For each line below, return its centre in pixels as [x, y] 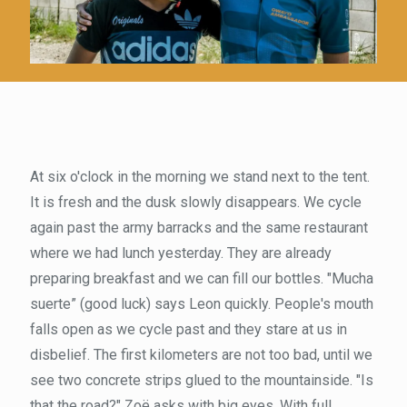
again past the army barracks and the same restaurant [199, 228]
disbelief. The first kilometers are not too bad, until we [201, 355]
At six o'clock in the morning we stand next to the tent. [200, 177]
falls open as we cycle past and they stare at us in [189, 330]
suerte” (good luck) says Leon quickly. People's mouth [202, 304]
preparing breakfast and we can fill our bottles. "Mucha [202, 279]
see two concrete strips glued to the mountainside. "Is [202, 381]
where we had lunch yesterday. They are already [181, 253]
